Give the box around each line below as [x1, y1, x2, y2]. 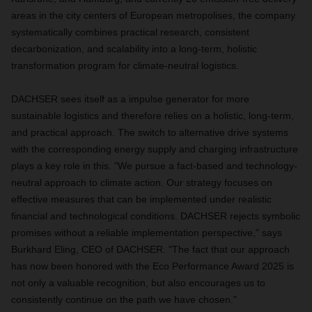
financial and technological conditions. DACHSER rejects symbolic [11, 210, 300, 221]
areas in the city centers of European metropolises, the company [11, 10, 295, 21]
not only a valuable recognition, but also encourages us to [11, 277, 265, 288]
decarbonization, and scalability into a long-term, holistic [11, 43, 257, 54]
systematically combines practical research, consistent [11, 26, 249, 38]
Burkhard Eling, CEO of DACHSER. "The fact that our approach [11, 244, 290, 255]
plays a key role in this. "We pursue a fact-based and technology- [11, 160, 297, 171]
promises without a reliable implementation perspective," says [11, 227, 282, 238]
